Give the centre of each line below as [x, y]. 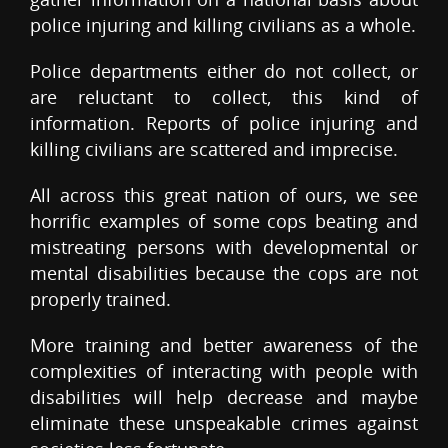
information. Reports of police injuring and [224, 123]
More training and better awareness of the [224, 345]
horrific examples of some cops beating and [224, 221]
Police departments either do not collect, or [224, 71]
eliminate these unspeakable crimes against [224, 423]
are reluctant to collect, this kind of [224, 97]
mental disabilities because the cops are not [224, 273]
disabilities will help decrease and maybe [224, 397]
